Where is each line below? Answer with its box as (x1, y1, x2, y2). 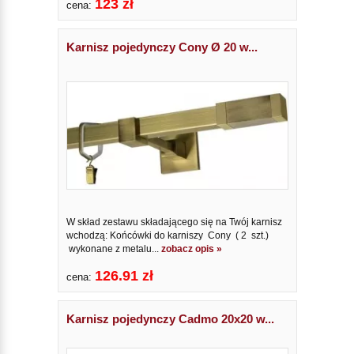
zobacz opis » (160, 243, 222, 255)
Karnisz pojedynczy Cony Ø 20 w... (66, 40, 258, 54)
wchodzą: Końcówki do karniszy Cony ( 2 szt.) (66, 230, 269, 242)
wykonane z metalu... (66, 243, 161, 255)
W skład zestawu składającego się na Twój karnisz (66, 217, 282, 228)
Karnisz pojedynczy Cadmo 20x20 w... (66, 312, 274, 326)
